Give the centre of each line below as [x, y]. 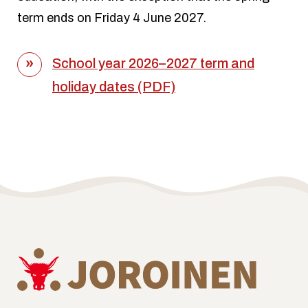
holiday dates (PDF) [114, 87]
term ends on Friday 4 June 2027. [112, 18]
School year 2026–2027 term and [153, 63]
